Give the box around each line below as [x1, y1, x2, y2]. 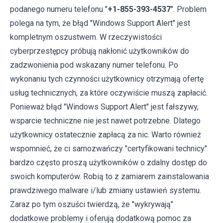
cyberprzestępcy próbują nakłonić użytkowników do [10, 46, 189, 56]
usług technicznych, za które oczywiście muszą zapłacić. [10, 88, 208, 98]
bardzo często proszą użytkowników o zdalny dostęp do [10, 157, 207, 167]
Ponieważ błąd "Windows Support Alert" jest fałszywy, [10, 102, 199, 111]
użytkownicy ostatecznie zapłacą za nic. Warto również [10, 129, 201, 139]
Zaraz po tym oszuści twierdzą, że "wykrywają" [10, 199, 173, 209]
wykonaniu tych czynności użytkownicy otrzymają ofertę [10, 74, 204, 84]
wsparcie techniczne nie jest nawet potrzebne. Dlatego [10, 115, 201, 125]
